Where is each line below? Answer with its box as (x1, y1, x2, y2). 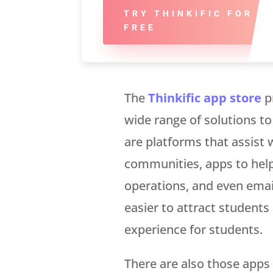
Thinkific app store (148, 89, 262, 106)
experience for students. (124, 221, 263, 238)
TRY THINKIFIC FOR (123, 8, 253, 18)
